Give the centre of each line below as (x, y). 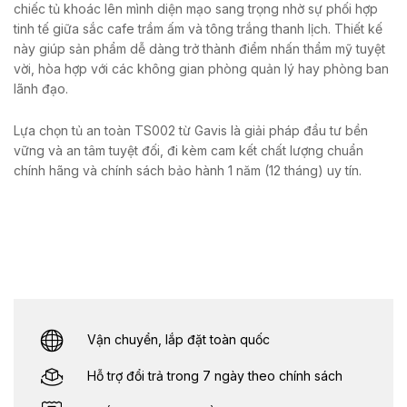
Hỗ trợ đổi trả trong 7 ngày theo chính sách (215, 376)
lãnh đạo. (41, 88)
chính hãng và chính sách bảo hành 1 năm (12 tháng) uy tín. (188, 170)
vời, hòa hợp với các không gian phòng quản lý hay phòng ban (201, 68)
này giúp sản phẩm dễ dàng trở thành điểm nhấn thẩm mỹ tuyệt (199, 48)
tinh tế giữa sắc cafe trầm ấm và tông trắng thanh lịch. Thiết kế (198, 28)
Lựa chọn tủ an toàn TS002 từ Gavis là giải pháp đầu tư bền (191, 130)
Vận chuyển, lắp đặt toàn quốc (179, 340)
